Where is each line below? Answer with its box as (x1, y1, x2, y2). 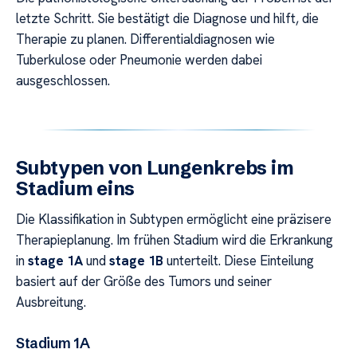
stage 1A (28, 251, 83, 269)
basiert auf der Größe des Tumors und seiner (16, 272, 272, 290)
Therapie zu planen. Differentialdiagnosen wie (16, 29, 275, 48)
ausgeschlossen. (16, 71, 110, 89)
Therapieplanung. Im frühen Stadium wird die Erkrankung (16, 230, 333, 249)
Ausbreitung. (16, 292, 86, 311)
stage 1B (109, 251, 163, 269)
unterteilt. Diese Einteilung (163, 251, 314, 269)
